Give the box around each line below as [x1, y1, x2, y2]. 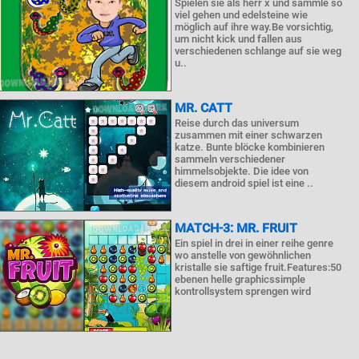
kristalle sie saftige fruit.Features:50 [175, 261, 342, 273]
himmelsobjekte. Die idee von [175, 165, 309, 177]
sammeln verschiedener [175, 153, 286, 165]
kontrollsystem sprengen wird [175, 285, 312, 297]
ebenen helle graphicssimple [175, 273, 306, 285]
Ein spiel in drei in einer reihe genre [175, 237, 334, 249]
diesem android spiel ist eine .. [175, 177, 314, 189]
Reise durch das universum [175, 117, 300, 129]
